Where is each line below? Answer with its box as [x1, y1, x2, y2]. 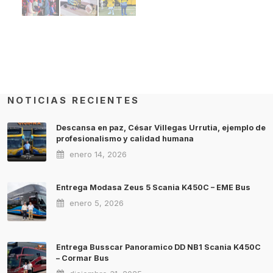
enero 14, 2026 [67, 149, 127, 160]
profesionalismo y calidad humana [56, 134, 194, 144]
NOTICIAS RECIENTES [7, 94, 140, 107]
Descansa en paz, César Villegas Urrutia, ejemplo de [56, 123, 266, 133]
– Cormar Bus [56, 253, 109, 263]
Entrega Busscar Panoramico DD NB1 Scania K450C [56, 243, 261, 252]
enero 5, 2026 [67, 198, 124, 208]
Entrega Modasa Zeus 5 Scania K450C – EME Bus [56, 183, 250, 193]
